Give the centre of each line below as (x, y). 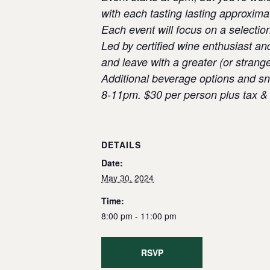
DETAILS (121, 145)
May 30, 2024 (127, 178)
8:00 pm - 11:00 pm (139, 216)
